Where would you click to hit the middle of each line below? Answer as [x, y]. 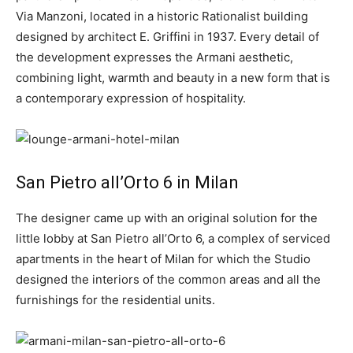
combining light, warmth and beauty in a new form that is [173, 78]
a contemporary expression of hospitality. [131, 98]
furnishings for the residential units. [115, 300]
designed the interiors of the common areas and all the [168, 279]
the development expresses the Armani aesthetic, [154, 57]
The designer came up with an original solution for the [167, 218]
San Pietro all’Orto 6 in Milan [127, 182]
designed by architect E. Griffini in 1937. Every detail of [167, 37]
